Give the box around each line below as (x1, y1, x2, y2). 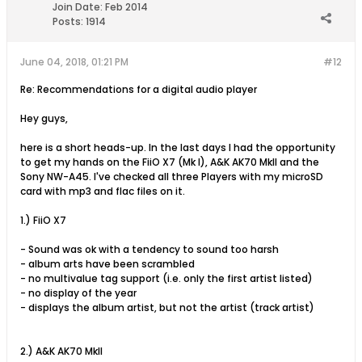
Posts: (53, 15, 83, 28)
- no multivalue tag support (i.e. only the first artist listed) (20, 271, 313, 285)
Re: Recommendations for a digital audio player (20, 82, 257, 96)
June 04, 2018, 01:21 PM (20, 55, 128, 69)
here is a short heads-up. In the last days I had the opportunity (20, 141, 335, 154)
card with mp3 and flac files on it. (20, 184, 185, 198)
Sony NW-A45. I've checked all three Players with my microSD (20, 170, 323, 183)
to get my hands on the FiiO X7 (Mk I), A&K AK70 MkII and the (20, 155, 319, 169)
